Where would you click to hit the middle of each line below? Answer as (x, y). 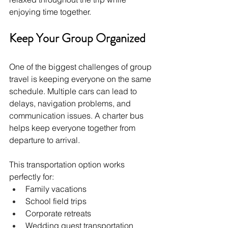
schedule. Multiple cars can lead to (74, 91)
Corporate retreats (58, 213)
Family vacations (56, 189)
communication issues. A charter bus (77, 115)
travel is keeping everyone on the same (81, 79)
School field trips (56, 201)
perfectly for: (32, 176)
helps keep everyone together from (73, 127)
